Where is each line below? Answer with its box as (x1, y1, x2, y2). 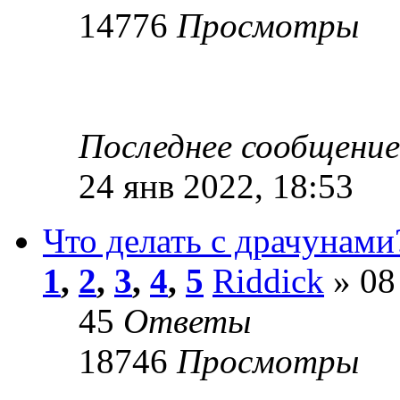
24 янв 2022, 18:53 (79, 167, 354, 206)
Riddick (212, 262, 324, 301)
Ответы (123, 302, 251, 341)
